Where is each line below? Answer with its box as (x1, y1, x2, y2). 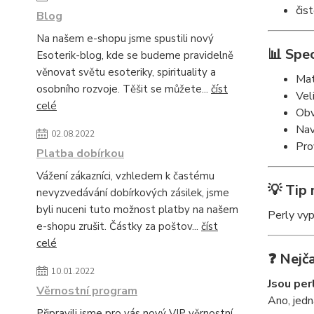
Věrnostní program (36, 283, 137, 299)
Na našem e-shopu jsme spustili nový (36, 32, 214, 46)
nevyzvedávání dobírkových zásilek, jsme (36, 186, 229, 200)
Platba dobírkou (36, 146, 124, 161)
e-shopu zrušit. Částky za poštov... (36, 219, 201, 233)
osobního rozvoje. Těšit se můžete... (36, 82, 211, 96)
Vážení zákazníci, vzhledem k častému (36, 169, 214, 183)
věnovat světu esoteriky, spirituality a (36, 65, 216, 79)
